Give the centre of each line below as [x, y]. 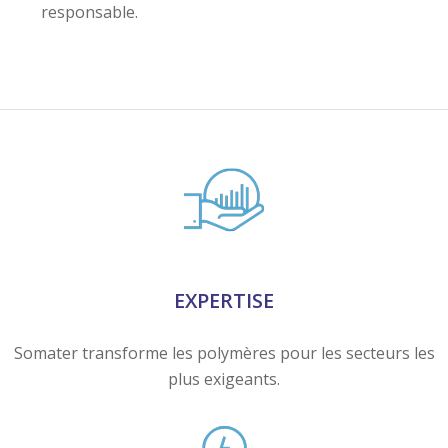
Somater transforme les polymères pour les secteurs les [224, 249]
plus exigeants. [224, 275]
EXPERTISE [224, 196]
